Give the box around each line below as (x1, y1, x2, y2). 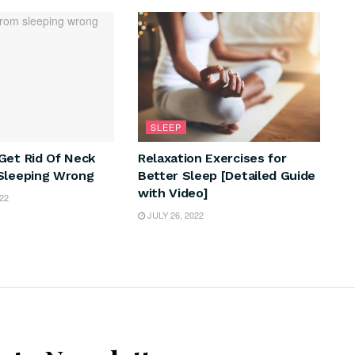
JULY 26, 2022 (144, 208, 204, 222)
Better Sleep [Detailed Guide (137, 168, 316, 184)
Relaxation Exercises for (137, 151, 287, 166)
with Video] (137, 185, 208, 201)
